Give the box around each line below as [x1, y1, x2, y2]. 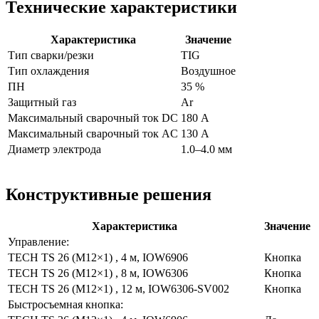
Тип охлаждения [8, 64, 89, 77]
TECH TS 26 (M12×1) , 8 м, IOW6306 [8, 267, 188, 280]
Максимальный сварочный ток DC [8, 111, 178, 124]
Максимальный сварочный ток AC [8, 127, 178, 140]
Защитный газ [8, 95, 76, 108]
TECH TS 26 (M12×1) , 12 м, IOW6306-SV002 [8, 283, 229, 296]
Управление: [8, 236, 69, 249]
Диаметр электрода [8, 142, 101, 155]
